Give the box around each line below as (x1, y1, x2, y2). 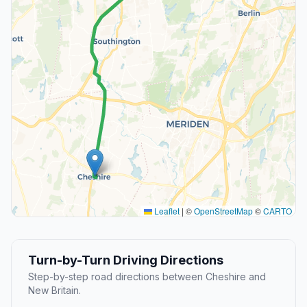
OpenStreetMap (194, 205, 253, 217)
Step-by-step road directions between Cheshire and (28, 271, 266, 283)
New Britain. (28, 284, 81, 297)
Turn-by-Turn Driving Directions (28, 253, 223, 268)
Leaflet (152, 205, 180, 217)
